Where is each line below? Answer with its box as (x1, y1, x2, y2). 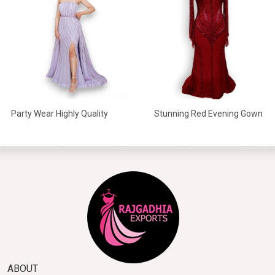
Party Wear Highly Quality (11, 109, 108, 119)
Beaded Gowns (11, 123, 69, 134)
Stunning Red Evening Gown (154, 108, 263, 118)
